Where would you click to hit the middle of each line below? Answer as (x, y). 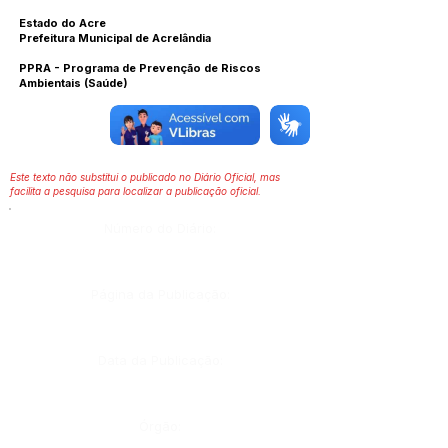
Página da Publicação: (160, 294)
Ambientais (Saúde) (73, 83)
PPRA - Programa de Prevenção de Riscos (140, 68)
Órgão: (160, 426)
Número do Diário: (160, 228)
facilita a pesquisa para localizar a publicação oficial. (135, 191)
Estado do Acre (62, 23)
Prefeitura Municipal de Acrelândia (115, 38)
